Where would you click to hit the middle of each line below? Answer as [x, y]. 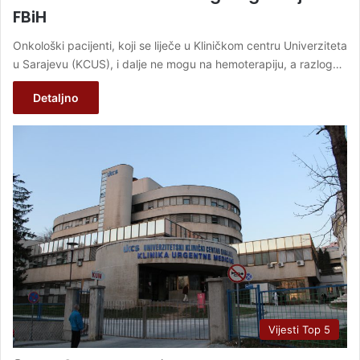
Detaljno [56, 98]
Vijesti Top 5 [299, 330]
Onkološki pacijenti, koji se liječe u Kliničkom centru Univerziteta [180, 46]
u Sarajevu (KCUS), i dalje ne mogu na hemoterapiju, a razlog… [178, 64]
